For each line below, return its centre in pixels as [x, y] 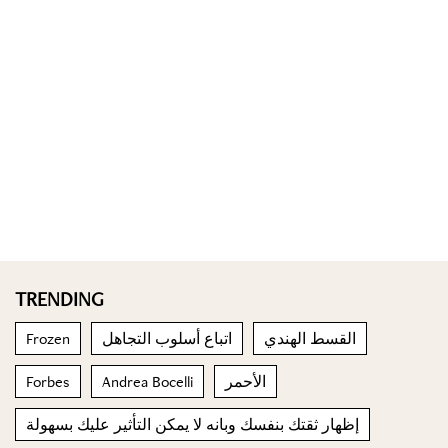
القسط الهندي [310, 338]
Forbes [48, 381]
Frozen [48, 338]
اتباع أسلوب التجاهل [167, 338]
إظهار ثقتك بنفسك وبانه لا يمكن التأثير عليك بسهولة [192, 424]
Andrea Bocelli [147, 381]
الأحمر [245, 381]
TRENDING [59, 299]
